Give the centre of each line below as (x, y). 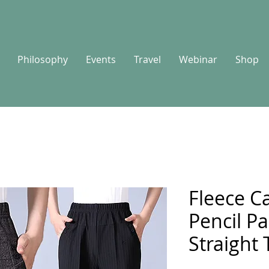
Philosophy (42, 59)
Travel (147, 59)
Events (101, 59)
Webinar (198, 59)
